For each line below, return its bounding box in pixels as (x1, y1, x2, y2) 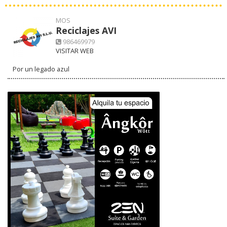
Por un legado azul (13, 64, 69, 73)
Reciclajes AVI (56, 24, 117, 36)
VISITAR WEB (56, 46, 94, 55)
